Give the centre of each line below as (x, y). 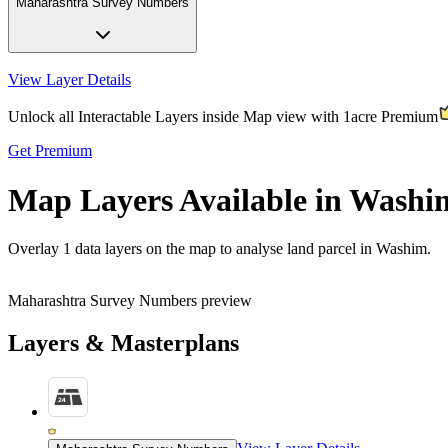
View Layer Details (69, 80)
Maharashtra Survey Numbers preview (130, 301)
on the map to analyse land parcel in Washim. (288, 249)
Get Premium (50, 151)
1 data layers (102, 249)
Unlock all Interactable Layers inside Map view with (173, 117)
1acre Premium (390, 117)
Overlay (33, 249)
